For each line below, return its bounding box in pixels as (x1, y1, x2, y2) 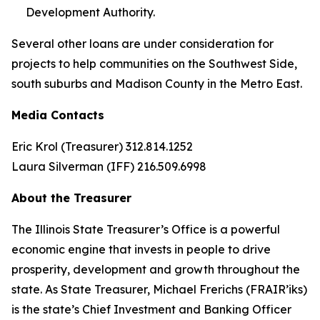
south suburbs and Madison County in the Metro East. (11, 76, 302, 91)
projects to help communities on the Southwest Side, (11, 56, 297, 71)
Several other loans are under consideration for (11, 36, 274, 51)
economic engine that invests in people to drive (11, 242, 271, 256)
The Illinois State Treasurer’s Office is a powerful (11, 222, 280, 236)
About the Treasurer (11, 191, 131, 205)
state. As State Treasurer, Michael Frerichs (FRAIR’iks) (11, 282, 307, 296)
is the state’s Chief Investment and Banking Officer (11, 302, 291, 316)
